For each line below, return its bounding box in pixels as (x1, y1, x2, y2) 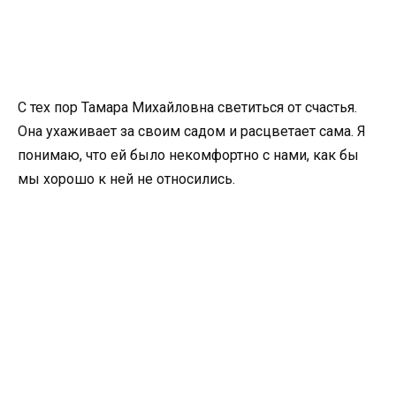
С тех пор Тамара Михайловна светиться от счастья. (18, 99, 357, 117)
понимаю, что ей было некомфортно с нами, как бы (18, 147, 359, 164)
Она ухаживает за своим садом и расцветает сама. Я (18, 123, 366, 141)
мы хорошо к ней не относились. (18, 171, 235, 188)
